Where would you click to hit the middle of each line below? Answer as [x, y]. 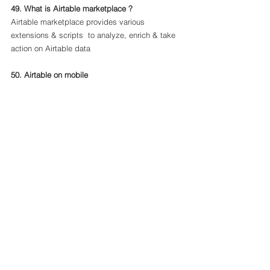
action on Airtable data [51, 48]
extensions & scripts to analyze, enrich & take [94, 35]
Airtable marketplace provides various [79, 22]
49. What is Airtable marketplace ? [72, 8]
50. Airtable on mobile [49, 75]
